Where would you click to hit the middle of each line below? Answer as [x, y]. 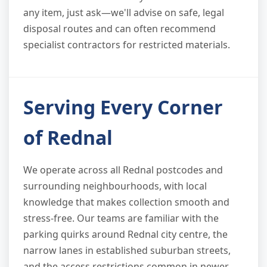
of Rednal [68, 138]
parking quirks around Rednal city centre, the [125, 235]
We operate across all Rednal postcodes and [123, 170]
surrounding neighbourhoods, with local [115, 186]
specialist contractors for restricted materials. [127, 45]
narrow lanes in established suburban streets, [127, 251]
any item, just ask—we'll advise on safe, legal [124, 13]
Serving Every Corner [123, 107]
